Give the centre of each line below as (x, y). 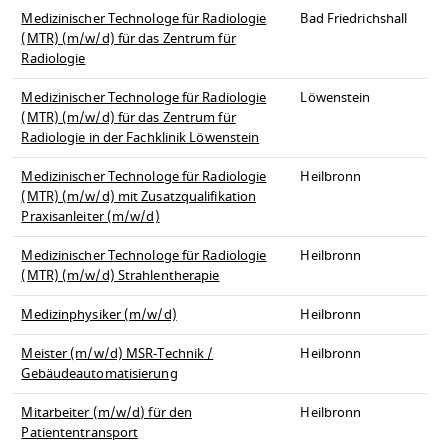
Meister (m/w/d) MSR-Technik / (117, 354)
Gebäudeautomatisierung (99, 374)
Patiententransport (80, 433)
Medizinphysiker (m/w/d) (99, 315)
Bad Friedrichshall (354, 19)
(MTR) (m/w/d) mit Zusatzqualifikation (139, 197)
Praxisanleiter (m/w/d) (90, 217)
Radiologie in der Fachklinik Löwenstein (140, 138)
